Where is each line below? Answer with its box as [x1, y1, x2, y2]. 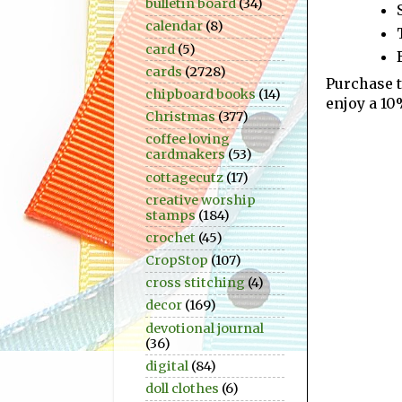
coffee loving [145, 131, 230, 148]
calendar [145, 18, 203, 35]
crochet [145, 229, 196, 246]
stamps [145, 206, 196, 223]
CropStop [145, 252, 208, 269]
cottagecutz [145, 169, 223, 186]
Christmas [145, 109, 215, 126]
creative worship [145, 191, 256, 208]
